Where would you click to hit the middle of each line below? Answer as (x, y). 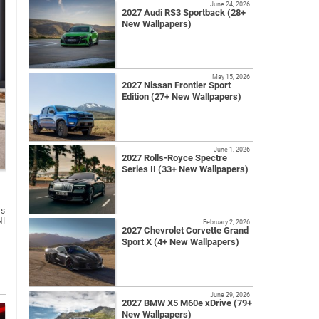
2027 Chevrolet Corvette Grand (185, 231)
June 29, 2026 (230, 295)
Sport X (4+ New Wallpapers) (181, 242)
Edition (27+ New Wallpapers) (182, 97)
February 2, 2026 (226, 222)
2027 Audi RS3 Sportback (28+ (184, 13)
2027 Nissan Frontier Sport (176, 85)
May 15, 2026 (231, 77)
